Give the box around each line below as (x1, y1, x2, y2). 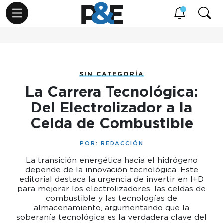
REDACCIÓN (100, 140, 144, 147)
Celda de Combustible (30, 114, 193, 132)
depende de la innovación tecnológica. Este (25, 165, 198, 174)
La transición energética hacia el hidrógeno (25, 155, 198, 165)
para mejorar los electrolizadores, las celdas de (17, 184, 206, 193)
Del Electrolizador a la (31, 99, 192, 116)
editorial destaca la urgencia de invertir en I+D (19, 174, 204, 184)
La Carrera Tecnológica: (25, 83, 198, 100)
